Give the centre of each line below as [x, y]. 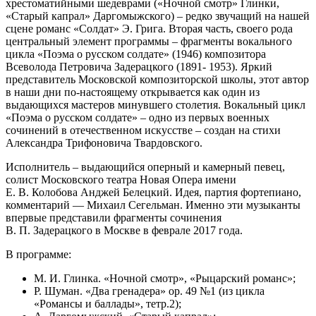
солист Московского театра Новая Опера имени [121, 179]
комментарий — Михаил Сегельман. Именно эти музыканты [153, 205]
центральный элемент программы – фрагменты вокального [149, 41]
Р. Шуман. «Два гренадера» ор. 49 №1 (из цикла [149, 291]
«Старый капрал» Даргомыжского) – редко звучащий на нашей [158, 16]
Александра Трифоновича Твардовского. [104, 142]
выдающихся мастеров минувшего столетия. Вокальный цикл [156, 104]
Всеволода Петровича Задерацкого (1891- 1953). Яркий [139, 66]
